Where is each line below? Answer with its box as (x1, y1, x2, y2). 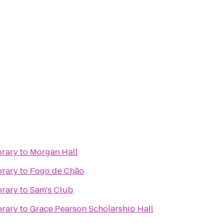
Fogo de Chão (30, 165, 84, 177)
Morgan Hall (30, 146, 78, 158)
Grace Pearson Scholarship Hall (30, 203, 153, 215)
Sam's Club (30, 184, 73, 196)
